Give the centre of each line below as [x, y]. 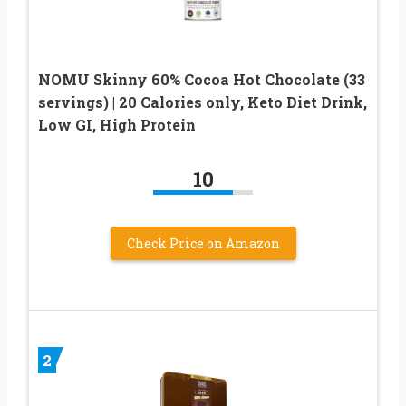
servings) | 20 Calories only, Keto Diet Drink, [203, 102]
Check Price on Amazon [203, 244]
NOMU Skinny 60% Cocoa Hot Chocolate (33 [202, 80]
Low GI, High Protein [117, 125]
